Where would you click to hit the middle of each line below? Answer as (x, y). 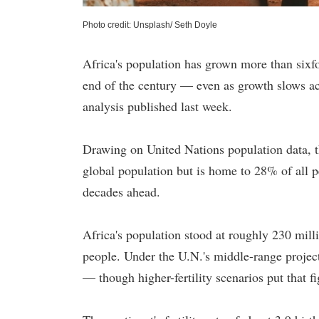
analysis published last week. (157, 106)
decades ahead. (121, 192)
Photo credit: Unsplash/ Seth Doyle (150, 25)
